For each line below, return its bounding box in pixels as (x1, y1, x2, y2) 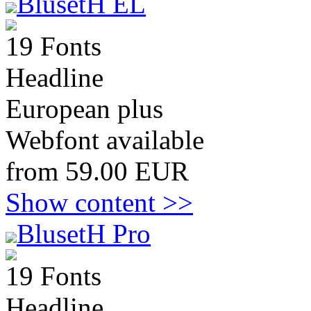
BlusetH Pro (17, 219, 151, 249)
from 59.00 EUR (6, 156, 189, 186)
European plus (6, 94, 163, 124)
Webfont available (6, 125, 204, 155)
